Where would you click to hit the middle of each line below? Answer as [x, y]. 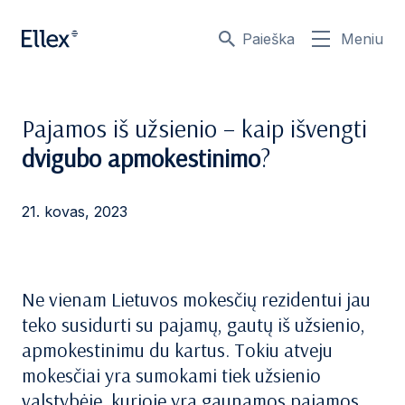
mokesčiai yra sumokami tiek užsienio [171, 375]
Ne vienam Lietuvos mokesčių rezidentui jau [196, 299]
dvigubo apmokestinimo [141, 158]
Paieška [268, 39]
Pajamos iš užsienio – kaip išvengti [194, 128]
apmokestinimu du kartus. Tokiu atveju [177, 350]
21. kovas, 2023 [75, 212]
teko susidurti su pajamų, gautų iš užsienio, [193, 325]
